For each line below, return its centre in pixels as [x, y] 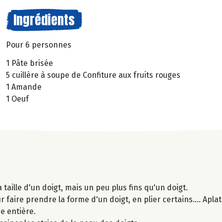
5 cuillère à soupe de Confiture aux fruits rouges [93, 75]
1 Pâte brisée [29, 63]
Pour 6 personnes [39, 45]
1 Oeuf [17, 99]
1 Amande [24, 87]
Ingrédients [44, 20]
